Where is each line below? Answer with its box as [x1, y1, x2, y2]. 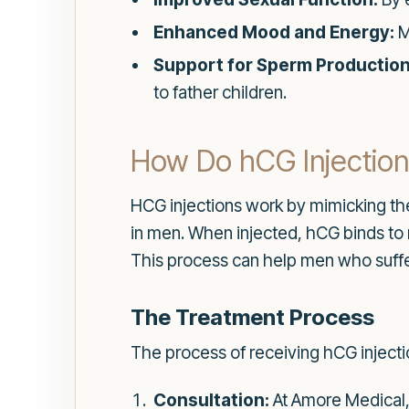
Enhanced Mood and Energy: [152, 21, 394, 43]
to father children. [152, 81, 287, 103]
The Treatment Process [131, 303, 374, 330]
